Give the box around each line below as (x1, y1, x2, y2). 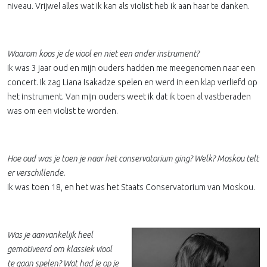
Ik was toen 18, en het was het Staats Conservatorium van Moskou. (7, 182, 255, 192)
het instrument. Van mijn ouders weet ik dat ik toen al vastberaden (7, 92, 251, 101)
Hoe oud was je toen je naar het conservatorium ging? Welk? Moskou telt (7, 154, 259, 163)
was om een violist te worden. (7, 106, 118, 116)
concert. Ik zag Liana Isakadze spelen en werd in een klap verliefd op (7, 77, 257, 87)
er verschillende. (7, 168, 67, 178)
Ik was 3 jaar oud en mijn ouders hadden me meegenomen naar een (7, 63, 255, 73)
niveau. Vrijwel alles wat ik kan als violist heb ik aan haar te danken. (7, 1, 250, 11)
